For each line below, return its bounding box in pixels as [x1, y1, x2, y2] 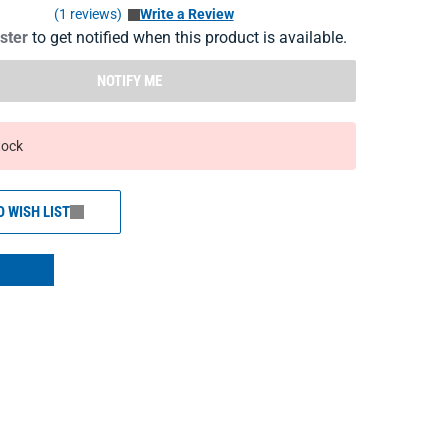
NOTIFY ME [97, 72, 163, 90]
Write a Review [139, 6, 234, 22]
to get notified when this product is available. [27, 28, 347, 47]
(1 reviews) [53, 6, 122, 22]
